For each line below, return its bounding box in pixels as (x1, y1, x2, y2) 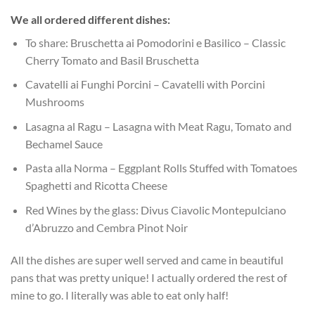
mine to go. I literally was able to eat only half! (11, 288, 229, 302)
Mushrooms (25, 95, 84, 109)
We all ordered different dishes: (11, 12, 170, 26)
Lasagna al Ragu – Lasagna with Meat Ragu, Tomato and (25, 119, 292, 133)
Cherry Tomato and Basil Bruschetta (25, 53, 199, 67)
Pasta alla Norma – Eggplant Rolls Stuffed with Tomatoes (25, 161, 297, 175)
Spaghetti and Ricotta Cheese (25, 179, 167, 193)
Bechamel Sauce (25, 136, 103, 150)
